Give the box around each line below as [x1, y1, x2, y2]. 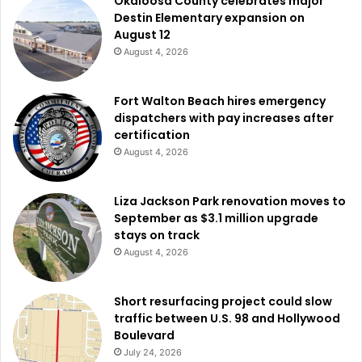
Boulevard [114, 326, 175, 343]
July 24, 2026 [124, 346, 182, 358]
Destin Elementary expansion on [114, 9, 305, 26]
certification [114, 126, 190, 143]
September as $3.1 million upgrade [114, 209, 318, 226]
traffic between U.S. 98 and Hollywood [114, 309, 340, 326]
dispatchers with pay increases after [114, 109, 334, 126]
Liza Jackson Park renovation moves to [114, 192, 346, 209]
